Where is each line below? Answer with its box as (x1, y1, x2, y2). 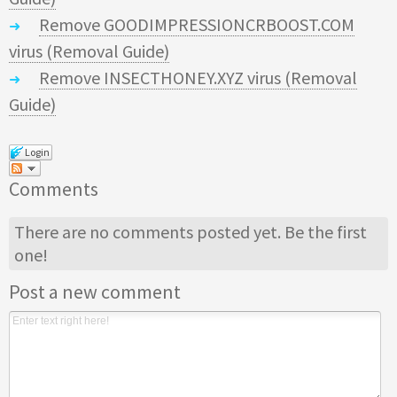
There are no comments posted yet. (14, 220, 285, 243)
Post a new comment (9, 279, 181, 305)
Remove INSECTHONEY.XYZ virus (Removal (39, 66, 357, 89)
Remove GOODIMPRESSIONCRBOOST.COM (39, 12, 354, 35)
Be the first (284, 220, 368, 243)
